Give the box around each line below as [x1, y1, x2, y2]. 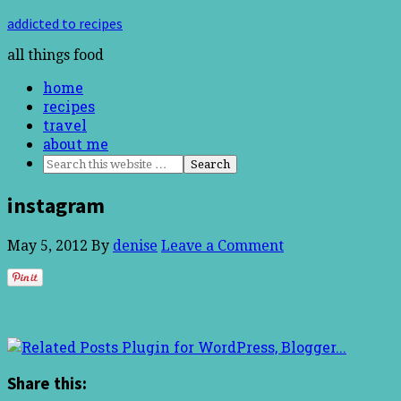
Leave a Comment [161, 236, 284, 254]
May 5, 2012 [7, 236, 88, 254]
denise [113, 236, 158, 254]
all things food [7, 47, 104, 64]
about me [43, 134, 108, 153]
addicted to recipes [7, 14, 123, 32]
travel [43, 115, 87, 134]
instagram [7, 191, 105, 219]
